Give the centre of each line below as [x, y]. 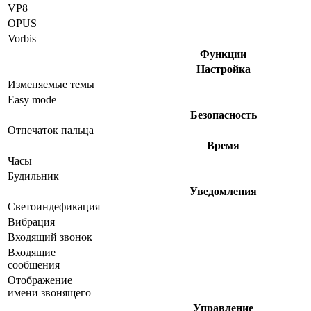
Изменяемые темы [51, 85]
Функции [223, 54]
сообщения [34, 265]
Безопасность [223, 115]
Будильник [33, 176]
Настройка [223, 69]
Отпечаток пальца [51, 131]
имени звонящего [49, 293]
